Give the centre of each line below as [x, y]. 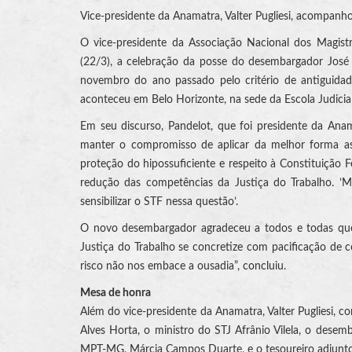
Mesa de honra [115, 293]
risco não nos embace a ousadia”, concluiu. [183, 266]
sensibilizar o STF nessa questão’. [159, 202]
